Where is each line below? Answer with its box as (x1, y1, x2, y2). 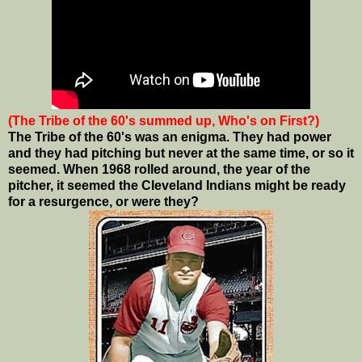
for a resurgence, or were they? (8, 195, 199, 209)
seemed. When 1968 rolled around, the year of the (8, 162, 310, 177)
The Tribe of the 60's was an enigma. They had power (8, 130, 331, 145)
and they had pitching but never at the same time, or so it (8, 146, 354, 161)
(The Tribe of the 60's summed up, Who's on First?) (8, 114, 319, 128)
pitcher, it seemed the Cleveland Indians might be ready (8, 179, 346, 193)
